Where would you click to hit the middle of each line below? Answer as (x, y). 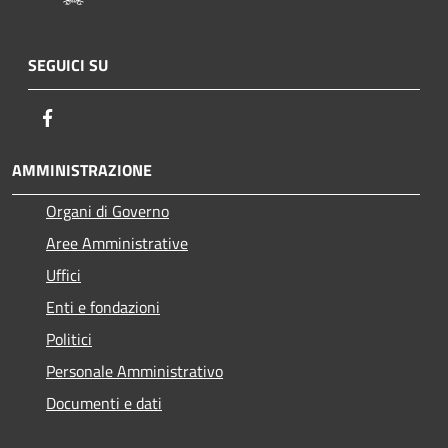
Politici (69, 338)
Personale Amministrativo (134, 370)
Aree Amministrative (117, 242)
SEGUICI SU (68, 64)
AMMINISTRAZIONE (82, 169)
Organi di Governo (107, 210)
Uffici (63, 274)
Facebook (90, 116)
